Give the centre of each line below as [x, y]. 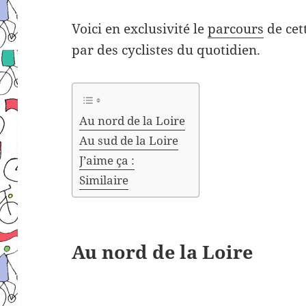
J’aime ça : [107, 161]
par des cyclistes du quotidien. [166, 50]
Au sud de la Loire [129, 141]
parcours [236, 29]
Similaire [104, 180]
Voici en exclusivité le [140, 29]
